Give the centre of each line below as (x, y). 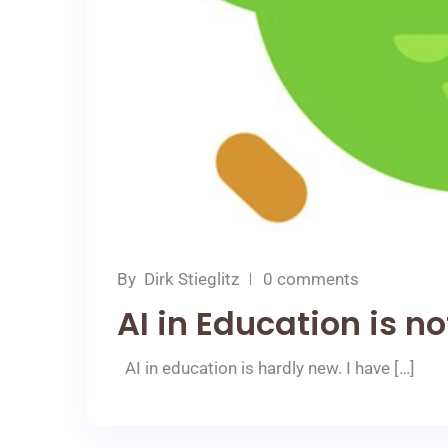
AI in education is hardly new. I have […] (266, 367)
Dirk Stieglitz (191, 278)
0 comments (311, 278)
